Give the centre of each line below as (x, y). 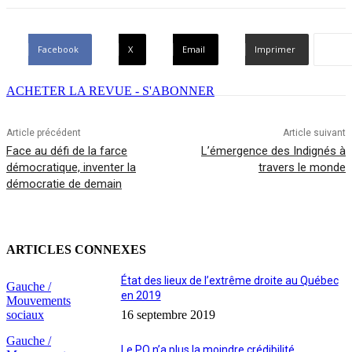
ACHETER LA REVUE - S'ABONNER (110, 90)
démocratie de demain (64, 183)
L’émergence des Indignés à (273, 150)
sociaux (25, 315)
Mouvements (38, 301)
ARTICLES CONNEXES (76, 249)
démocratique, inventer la (71, 167)
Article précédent (44, 132)
